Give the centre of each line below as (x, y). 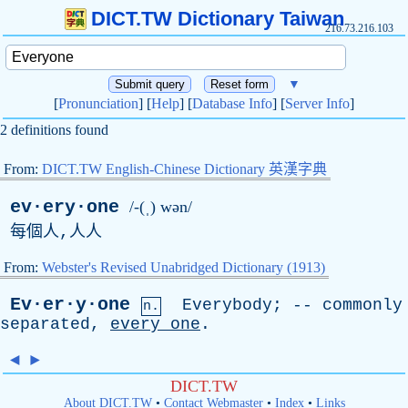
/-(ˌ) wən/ (161, 207)
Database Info (232, 103)
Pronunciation (98, 103)
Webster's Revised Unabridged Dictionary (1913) (184, 267)
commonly (362, 305)
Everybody (227, 305)
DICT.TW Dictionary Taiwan (217, 19)
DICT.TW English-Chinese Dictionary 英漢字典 (184, 169)
